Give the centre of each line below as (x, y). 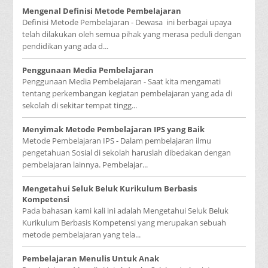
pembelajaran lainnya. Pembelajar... (85, 165)
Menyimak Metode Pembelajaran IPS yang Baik (114, 129)
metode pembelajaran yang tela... (82, 234)
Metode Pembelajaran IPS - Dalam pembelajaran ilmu (117, 141)
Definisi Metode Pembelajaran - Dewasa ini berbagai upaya (127, 22)
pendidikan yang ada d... (66, 46)
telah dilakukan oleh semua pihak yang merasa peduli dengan (132, 34)
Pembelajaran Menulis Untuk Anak (91, 258)
